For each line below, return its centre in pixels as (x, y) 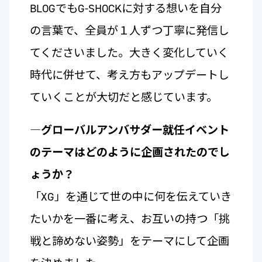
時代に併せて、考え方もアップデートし (129, 75)
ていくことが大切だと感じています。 (123, 97)
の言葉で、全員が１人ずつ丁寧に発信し (129, 30)
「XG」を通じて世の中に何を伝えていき (130, 196)
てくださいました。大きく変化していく (129, 53)
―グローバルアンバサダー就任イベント (129, 130)
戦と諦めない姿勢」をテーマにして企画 (129, 241)
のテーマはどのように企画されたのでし (130, 152)
